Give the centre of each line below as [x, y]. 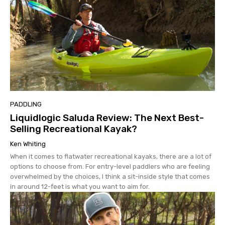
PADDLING [26, 104]
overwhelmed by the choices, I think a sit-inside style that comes [110, 176]
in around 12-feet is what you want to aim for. [80, 186]
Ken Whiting [28, 144]
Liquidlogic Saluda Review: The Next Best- [107, 118]
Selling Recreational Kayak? [74, 129]
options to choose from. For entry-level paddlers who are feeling [110, 166]
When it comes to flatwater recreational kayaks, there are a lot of [111, 156]
